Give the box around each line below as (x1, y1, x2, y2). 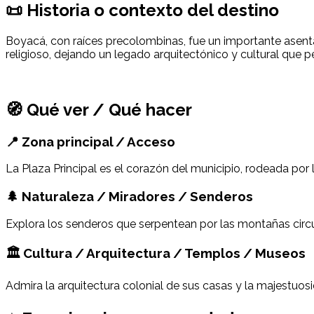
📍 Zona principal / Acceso (6, 133, 175, 149)
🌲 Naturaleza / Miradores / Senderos (6, 189, 253, 205)
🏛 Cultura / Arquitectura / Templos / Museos (6, 245, 306, 261)
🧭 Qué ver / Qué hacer (6, 99, 192, 120)
